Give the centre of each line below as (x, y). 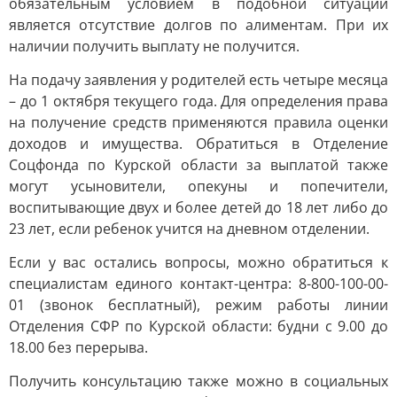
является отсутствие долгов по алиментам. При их (198, 25)
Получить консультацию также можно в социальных (198, 381)
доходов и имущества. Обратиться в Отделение (198, 144)
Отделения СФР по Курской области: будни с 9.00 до (198, 326)
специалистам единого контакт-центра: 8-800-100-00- (198, 284)
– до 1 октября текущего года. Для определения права (198, 101)
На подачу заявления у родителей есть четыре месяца (198, 80)
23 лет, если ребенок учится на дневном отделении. (189, 229)
